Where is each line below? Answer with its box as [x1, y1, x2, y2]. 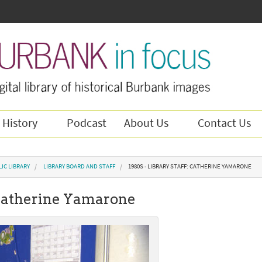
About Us [124, 116, 168, 131]
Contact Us [198, 116, 251, 131]
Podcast [67, 116, 106, 131]
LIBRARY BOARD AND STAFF [43, 163, 115, 171]
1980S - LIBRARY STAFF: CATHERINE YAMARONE [128, 163, 251, 171]
